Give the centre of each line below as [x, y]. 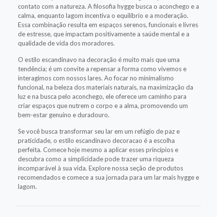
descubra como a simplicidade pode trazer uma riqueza [96, 159]
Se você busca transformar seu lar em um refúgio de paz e [99, 131]
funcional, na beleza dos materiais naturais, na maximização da [105, 87]
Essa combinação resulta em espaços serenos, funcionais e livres [108, 24]
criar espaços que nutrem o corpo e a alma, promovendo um [103, 105]
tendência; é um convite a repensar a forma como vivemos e [102, 69]
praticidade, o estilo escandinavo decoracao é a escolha [96, 140]
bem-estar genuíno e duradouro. [63, 115]
